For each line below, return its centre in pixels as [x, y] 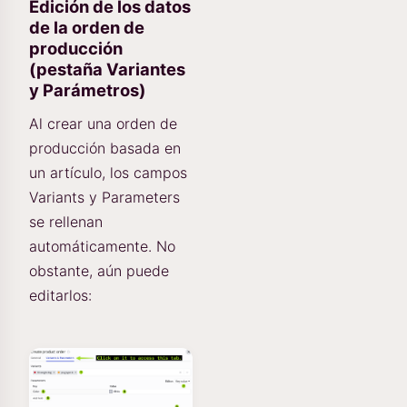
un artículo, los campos [108, 172]
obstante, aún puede [99, 270]
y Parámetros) [88, 89]
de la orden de [87, 27]
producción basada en [105, 148]
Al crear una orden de [103, 123]
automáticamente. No [102, 246]
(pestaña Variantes [107, 69]
